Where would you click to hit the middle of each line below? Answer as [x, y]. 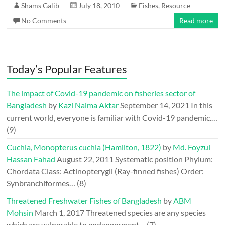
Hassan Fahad [31, 159]
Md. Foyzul [192, 147]
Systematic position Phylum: [164, 159]
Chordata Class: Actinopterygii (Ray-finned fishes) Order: [105, 171]
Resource [176, 5]
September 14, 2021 [155, 105]
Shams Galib [40, 5]
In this [202, 105]
